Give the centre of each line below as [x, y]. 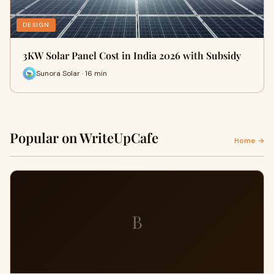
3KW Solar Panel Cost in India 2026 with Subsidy [132, 55]
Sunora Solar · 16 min [72, 73]
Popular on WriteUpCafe [84, 138]
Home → [249, 141]
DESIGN [36, 25]
